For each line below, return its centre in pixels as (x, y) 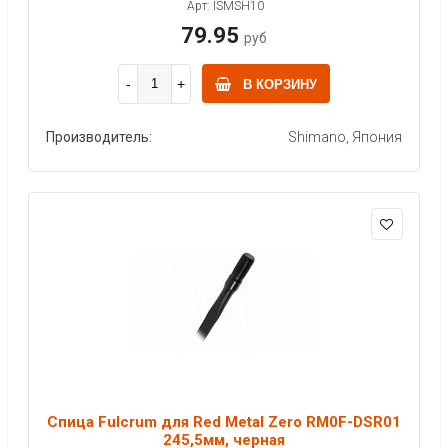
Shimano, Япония (345, 136)
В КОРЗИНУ (280, 84)
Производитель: (99, 136)
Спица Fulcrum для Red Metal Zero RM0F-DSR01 (224, 421)
